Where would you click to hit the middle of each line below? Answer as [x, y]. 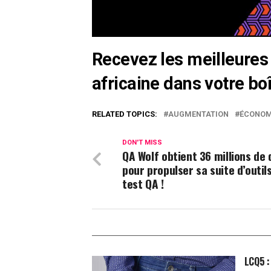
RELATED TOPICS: [125, 114]
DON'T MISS [142, 143]
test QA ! [143, 184]
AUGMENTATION [198, 114]
